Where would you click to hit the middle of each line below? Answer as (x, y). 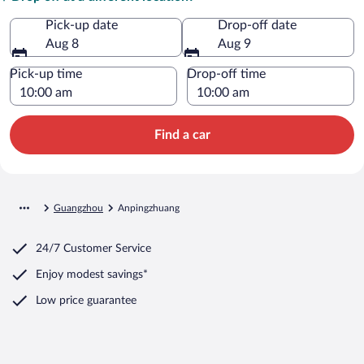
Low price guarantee (86, 300)
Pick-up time (46, 74)
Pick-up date (82, 25)
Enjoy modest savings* (92, 274)
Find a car (182, 134)
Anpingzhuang (149, 208)
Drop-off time (226, 74)
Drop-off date (257, 25)
